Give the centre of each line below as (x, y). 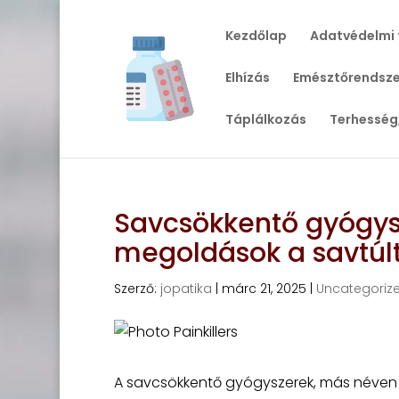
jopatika (186, 289)
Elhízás (247, 77)
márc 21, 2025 (264, 289)
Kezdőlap (256, 36)
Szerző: (137, 289)
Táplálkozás (265, 119)
